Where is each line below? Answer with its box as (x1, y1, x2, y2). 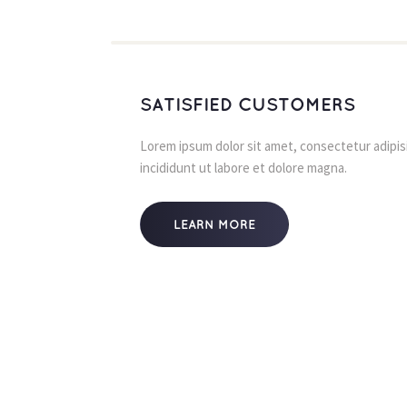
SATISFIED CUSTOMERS (140, 97, 355, 114)
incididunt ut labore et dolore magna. (140, 159, 347, 176)
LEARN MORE (174, 219, 255, 231)
